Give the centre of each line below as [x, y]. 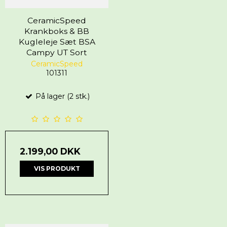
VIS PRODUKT [57, 169]
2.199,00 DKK [50, 152]
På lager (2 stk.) [61, 97]
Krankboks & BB [57, 31]
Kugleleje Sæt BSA [57, 42]
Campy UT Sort [57, 53]
